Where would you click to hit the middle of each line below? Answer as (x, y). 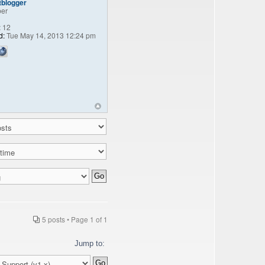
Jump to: (90, 244)
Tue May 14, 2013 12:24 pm (51, 35)
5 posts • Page (66, 219)
